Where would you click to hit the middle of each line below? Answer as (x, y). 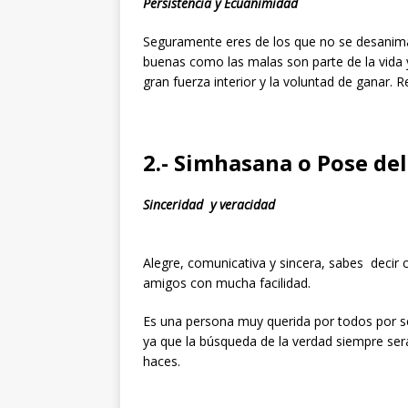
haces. (162, 361)
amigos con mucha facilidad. (227, 282)
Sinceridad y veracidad (209, 204)
